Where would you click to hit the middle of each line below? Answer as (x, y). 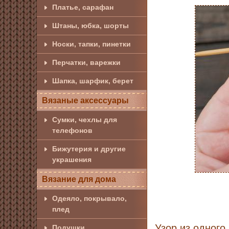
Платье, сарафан (83, 7)
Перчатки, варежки (86, 62)
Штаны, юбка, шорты (90, 26)
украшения (72, 159)
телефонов (72, 130)
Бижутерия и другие (89, 149)
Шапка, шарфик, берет (93, 81)
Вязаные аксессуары (85, 100)
